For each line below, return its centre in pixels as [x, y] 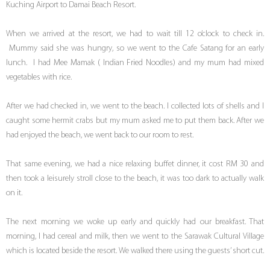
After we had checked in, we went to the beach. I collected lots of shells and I [135, 107]
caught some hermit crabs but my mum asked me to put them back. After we [135, 121]
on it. [14, 193]
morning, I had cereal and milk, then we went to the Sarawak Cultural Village [135, 237]
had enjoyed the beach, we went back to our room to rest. [100, 136]
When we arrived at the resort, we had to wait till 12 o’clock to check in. [135, 34]
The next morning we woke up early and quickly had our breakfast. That [135, 222]
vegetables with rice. [39, 78]
